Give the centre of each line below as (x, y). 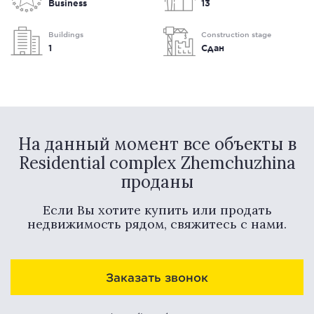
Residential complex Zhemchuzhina (157, 163)
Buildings (66, 34)
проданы (157, 182)
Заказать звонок (157, 277)
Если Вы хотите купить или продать (157, 210)
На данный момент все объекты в (157, 144)
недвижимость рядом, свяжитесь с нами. (157, 224)
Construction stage (236, 34)
